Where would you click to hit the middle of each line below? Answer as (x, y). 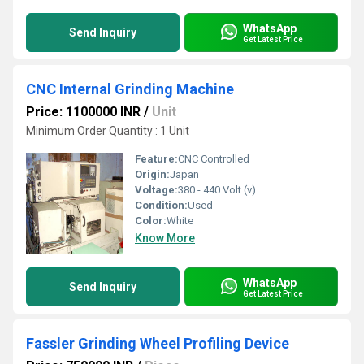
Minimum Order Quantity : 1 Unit (108, 131)
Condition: (161, 205)
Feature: (156, 159)
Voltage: (156, 190)
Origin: (152, 174)
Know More (165, 238)
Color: (151, 221)
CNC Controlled (214, 159)
